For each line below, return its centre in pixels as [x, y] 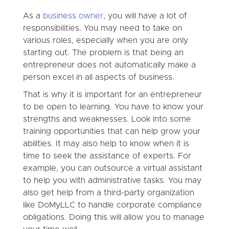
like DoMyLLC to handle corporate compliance [112, 205]
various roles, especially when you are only [105, 40]
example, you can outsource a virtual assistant [112, 168]
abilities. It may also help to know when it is [106, 143]
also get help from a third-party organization [108, 192]
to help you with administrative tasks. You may [112, 180]
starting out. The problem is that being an [103, 52]
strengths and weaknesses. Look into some [107, 119]
